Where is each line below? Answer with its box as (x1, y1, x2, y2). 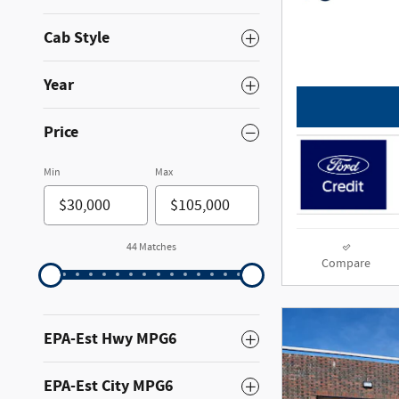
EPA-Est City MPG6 (44, 375, 174, 397)
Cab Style (44, 27, 110, 49)
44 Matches (126, 240, 176, 255)
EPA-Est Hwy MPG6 (44, 328, 177, 350)
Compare (322, 256, 370, 273)
